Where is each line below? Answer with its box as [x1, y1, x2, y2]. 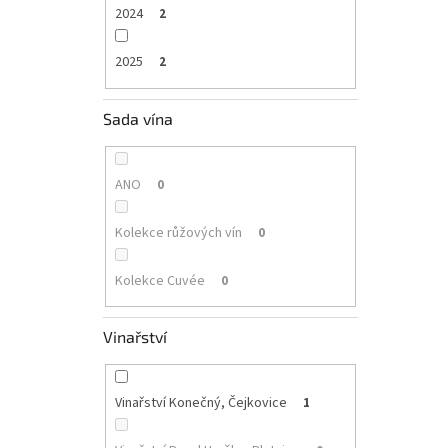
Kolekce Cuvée [114, 270, 205, 291]
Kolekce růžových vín [114, 222, 242, 243]
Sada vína [103, 108, 173, 128]
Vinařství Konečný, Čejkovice [114, 393, 287, 414]
